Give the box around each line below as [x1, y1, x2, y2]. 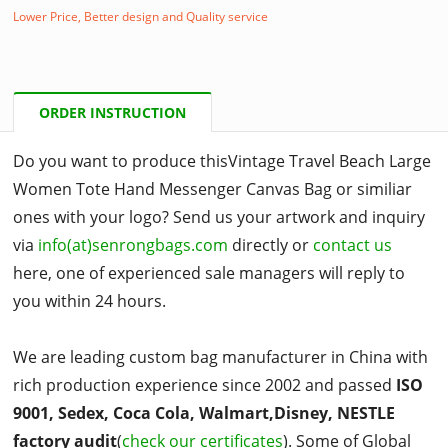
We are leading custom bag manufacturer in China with [13, 345, 429, 368]
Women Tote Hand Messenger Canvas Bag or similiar [13, 177, 413, 200]
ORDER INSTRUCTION [39, 102, 187, 122]
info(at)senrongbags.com [38, 233, 229, 256]
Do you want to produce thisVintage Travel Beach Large [13, 149, 432, 172]
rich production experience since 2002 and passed [13, 373, 393, 396]
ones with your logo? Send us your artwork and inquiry [13, 205, 426, 228]
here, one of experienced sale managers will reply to [13, 261, 406, 284]
